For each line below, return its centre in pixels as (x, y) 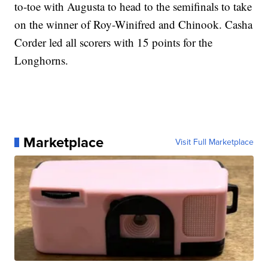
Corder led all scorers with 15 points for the (114, 42)
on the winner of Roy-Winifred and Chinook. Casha (134, 24)
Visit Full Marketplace (214, 142)
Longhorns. (42, 60)
